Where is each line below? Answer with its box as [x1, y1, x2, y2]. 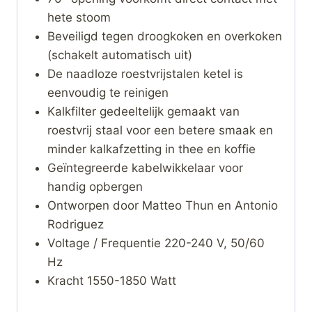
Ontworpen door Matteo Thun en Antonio [47, 198, 278, 212]
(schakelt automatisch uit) [47, 47, 192, 62]
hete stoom [47, 10, 111, 24]
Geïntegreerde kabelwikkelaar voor [47, 160, 243, 175]
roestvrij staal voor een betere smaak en [47, 123, 273, 137]
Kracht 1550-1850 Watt [47, 273, 176, 288]
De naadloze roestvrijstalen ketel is [47, 66, 243, 81]
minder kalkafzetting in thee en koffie [47, 141, 256, 156]
